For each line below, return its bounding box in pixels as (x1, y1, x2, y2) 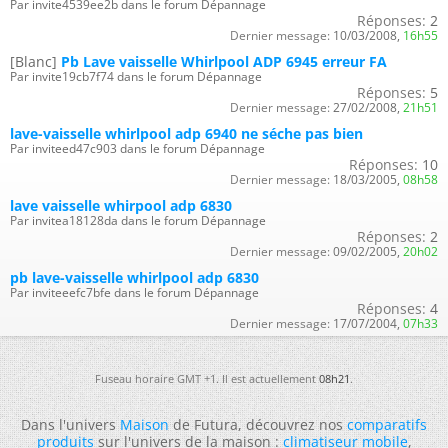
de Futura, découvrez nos (169, 414, 347, 434)
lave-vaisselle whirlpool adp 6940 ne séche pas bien (10, 123, 363, 143)
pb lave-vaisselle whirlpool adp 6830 (10, 267, 259, 287)
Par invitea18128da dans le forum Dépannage (10, 211, 266, 229)
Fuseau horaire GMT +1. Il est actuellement (95, 370, 319, 386)
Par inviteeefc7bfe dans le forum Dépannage (10, 283, 259, 301)
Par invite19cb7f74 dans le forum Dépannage (10, 67, 262, 85)
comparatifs (347, 414, 427, 434)
